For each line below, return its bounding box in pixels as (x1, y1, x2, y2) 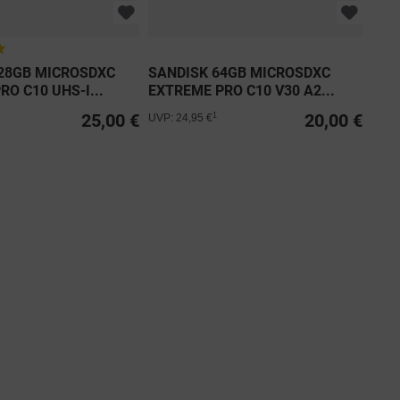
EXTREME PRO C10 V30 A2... (148, 82, 335, 100)
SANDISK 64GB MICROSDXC (148, 64, 330, 82)
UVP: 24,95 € (148, 112, 212, 125)
